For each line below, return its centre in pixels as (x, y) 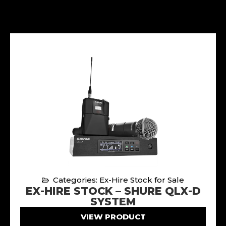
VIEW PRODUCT (113, 216)
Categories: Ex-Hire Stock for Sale (119, 180)
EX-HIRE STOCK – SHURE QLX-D (113, 191)
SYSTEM (113, 201)
